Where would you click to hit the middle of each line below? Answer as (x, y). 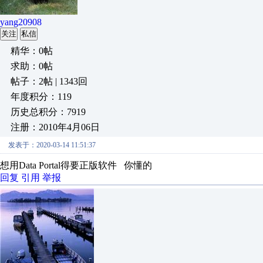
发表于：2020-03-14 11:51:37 (52, 145)
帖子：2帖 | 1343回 (49, 81)
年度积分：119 (41, 97)
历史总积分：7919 (48, 112)
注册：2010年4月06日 (55, 127)
